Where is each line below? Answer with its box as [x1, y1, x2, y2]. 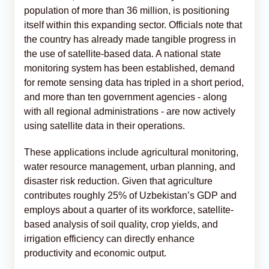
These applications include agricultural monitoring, [24, 147, 238, 157]
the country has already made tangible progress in [24, 34, 236, 44]
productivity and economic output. [24, 247, 166, 258]
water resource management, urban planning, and [24, 161, 235, 172]
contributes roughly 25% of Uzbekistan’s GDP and [24, 190, 237, 201]
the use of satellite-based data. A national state [24, 48, 221, 59]
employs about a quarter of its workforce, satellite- [24, 204, 234, 215]
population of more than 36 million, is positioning [24, 5, 229, 16]
